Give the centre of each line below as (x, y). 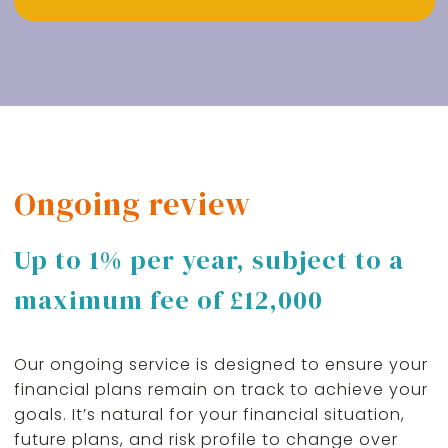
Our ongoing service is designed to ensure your (220, 364)
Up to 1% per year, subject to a (208, 260)
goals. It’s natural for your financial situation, (209, 414)
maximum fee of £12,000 (168, 300)
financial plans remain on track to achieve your (220, 389)
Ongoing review (132, 204)
